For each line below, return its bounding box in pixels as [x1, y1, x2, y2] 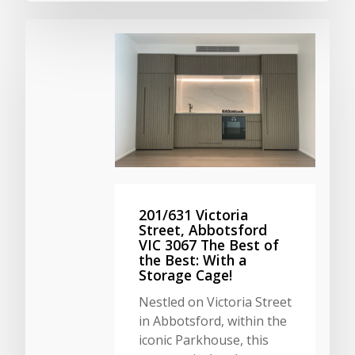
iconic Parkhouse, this [139, 330, 269, 349]
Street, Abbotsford [139, 219, 267, 239]
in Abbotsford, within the [139, 311, 287, 330]
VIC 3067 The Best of [139, 235, 279, 254]
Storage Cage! [139, 265, 232, 284]
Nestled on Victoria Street [139, 292, 292, 311]
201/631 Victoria [139, 204, 248, 224]
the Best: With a [139, 250, 246, 269]
